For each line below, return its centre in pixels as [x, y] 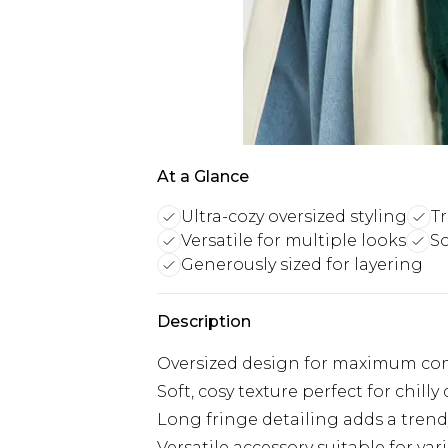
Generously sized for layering [302, 264]
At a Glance [203, 176]
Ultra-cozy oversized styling [294, 216]
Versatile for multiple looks [293, 240]
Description [204, 321]
